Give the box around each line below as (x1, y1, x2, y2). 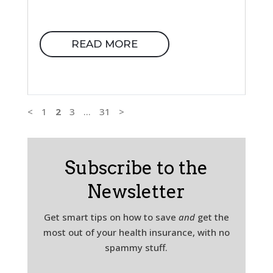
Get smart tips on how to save (43, 211, 179, 224)
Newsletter (87, 180, 186, 203)
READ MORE (71, 38, 138, 51)
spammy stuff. (105, 241, 168, 254)
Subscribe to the (65, 157, 208, 179)
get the (194, 211, 229, 224)
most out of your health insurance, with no (43, 226, 230, 239)
